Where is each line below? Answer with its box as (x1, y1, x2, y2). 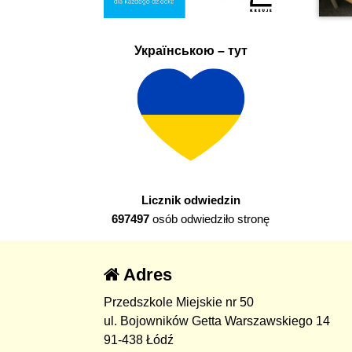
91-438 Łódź (104, 333, 174, 347)
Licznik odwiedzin (141, 193, 240, 207)
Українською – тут (134, 43, 247, 57)
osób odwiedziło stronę (149, 212, 270, 226)
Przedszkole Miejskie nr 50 (104, 295, 254, 310)
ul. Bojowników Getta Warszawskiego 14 (104, 314, 330, 328)
